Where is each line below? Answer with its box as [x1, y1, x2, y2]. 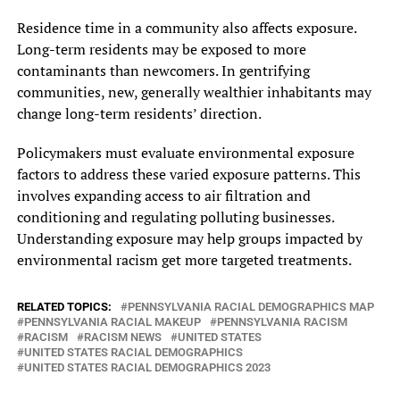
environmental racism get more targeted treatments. [16, 249, 352, 270]
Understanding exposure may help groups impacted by [16, 228, 362, 248]
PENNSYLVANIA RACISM [216, 314, 347, 329]
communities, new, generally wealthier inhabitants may [16, 81, 371, 102]
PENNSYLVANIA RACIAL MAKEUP [23, 314, 201, 329]
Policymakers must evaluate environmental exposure [16, 142, 354, 162]
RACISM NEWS [83, 329, 162, 344]
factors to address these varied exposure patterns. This [16, 163, 361, 184]
